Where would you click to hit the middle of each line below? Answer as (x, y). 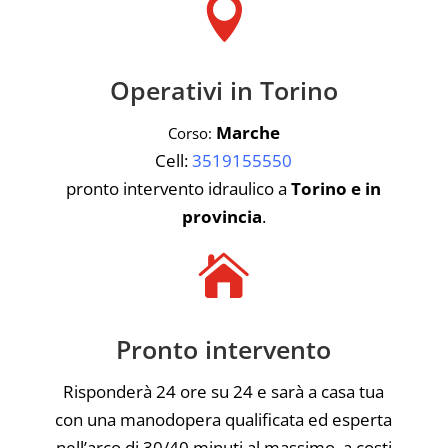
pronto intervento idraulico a (179, 188)
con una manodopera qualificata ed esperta (224, 419)
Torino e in (336, 188)
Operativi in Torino (223, 89)
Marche (247, 132)
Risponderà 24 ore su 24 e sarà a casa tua (224, 391)
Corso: (189, 132)
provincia (221, 216)
